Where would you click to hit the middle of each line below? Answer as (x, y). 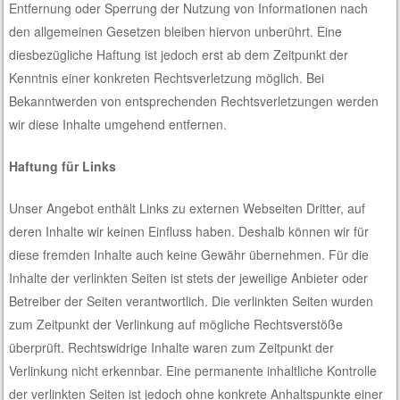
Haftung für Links (63, 166)
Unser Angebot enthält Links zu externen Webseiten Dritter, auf (187, 208)
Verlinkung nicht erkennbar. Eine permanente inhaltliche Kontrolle (193, 370)
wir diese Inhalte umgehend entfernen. (118, 124)
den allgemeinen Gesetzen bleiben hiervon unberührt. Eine (176, 31)
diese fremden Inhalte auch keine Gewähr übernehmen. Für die (189, 254)
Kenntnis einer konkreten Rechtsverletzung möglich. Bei (167, 77)
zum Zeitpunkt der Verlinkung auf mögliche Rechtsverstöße (176, 324)
